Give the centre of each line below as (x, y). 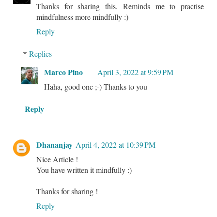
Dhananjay (54, 145)
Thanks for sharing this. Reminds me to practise (120, 6)
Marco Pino (63, 72)
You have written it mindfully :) (84, 170)
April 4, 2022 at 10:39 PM (116, 145)
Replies (40, 54)
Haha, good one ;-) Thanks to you (96, 87)
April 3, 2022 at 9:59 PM (135, 72)
